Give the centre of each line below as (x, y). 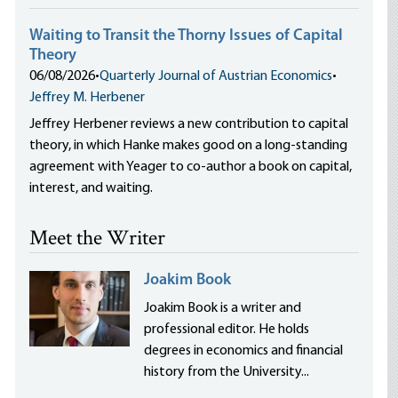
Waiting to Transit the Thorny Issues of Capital (187, 36)
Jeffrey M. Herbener (88, 98)
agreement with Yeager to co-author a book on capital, (191, 167)
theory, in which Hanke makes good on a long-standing (189, 146)
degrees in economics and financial (244, 351)
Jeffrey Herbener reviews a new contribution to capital (189, 124)
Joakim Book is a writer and (223, 308)
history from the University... (227, 372)
